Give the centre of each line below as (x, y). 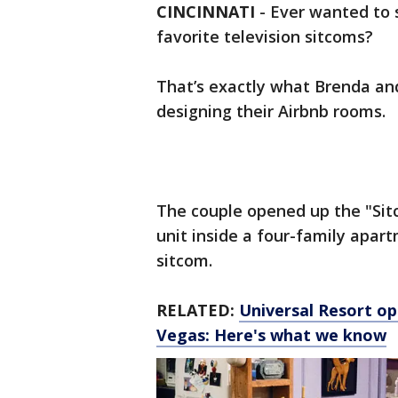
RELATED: (198, 310)
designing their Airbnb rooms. (271, 111)
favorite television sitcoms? (265, 36)
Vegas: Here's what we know (271, 335)
